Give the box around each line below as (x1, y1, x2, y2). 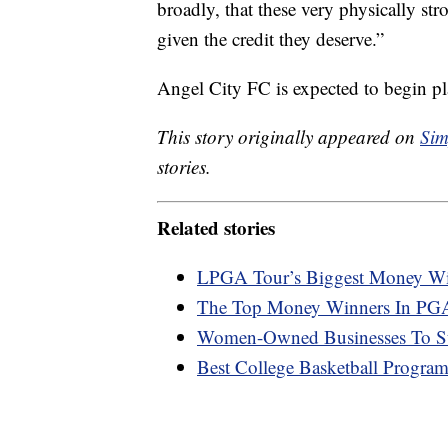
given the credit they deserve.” (157, 26, 384, 52)
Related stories (157, 213, 275, 241)
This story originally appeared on (157, 124, 420, 150)
